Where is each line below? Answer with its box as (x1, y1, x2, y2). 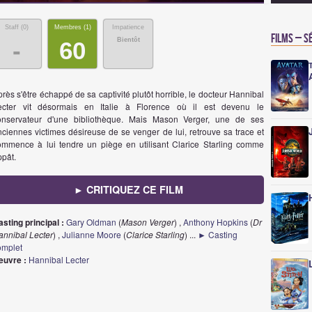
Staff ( (5, 24, 23, 31)
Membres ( (54, 24, 86, 31)
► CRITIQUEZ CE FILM (73, 182, 183, 196)
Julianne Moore (62, 228, 121, 240)
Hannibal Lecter (29, 253, 89, 265)
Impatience (112, 24, 144, 31)
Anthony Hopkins (183, 216, 248, 228)
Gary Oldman (66, 216, 116, 228)
